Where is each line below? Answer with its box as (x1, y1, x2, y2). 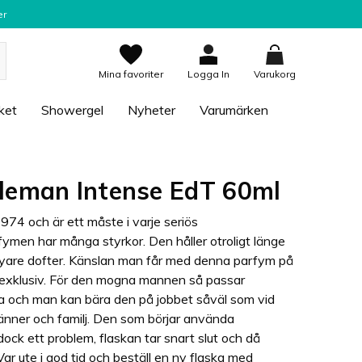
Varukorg (254, 67, 296, 80)
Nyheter (128, 102, 175, 118)
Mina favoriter (99, 67, 163, 80)
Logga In (187, 67, 229, 80)
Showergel (41, 102, 103, 118)
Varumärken (200, 102, 268, 118)
